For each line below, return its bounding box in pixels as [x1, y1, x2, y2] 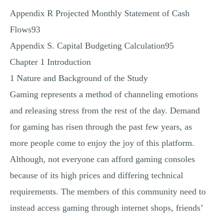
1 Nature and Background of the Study [10, 73, 148, 83]
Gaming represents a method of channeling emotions [10, 89, 198, 99]
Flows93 [10, 25, 40, 34]
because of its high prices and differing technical [10, 170, 183, 180]
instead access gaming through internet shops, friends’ [10, 203, 203, 213]
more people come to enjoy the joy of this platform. [10, 138, 194, 148]
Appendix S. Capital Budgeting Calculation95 [10, 41, 174, 51]
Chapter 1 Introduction [10, 57, 91, 67]
